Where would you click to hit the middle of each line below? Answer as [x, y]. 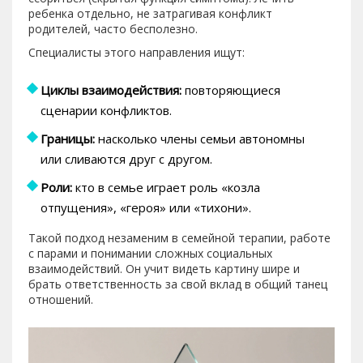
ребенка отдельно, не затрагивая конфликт [150, 14]
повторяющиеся [231, 90]
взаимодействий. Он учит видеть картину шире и [164, 269]
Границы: [68, 139]
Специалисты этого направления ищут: [137, 53]
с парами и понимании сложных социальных [150, 254]
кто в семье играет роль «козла [166, 188]
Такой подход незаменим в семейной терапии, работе [179, 238]
